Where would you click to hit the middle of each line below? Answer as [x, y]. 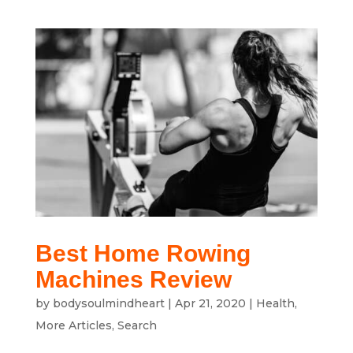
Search [137, 326]
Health [275, 304]
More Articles [73, 326]
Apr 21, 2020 [210, 304]
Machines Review [133, 280]
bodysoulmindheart [108, 304]
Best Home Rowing [143, 254]
